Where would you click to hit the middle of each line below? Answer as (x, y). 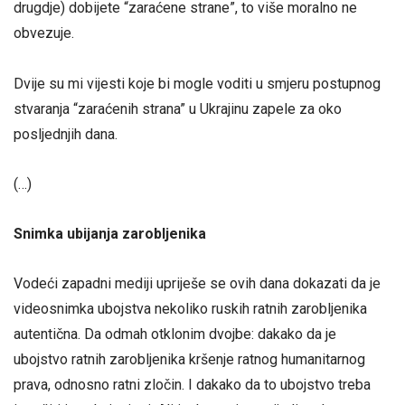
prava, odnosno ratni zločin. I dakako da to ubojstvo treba (192, 385)
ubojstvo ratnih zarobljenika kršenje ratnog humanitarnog (189, 360)
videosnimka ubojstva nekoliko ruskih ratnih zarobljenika (190, 309)
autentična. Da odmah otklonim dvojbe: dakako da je (175, 334)
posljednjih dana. (66, 134)
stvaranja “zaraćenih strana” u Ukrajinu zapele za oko (178, 108)
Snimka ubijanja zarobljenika (110, 233)
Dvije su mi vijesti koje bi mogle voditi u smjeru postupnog (197, 83)
